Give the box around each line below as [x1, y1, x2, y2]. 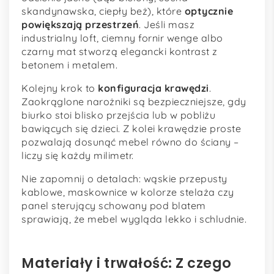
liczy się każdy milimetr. [21, 149, 134, 162]
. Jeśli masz [139, 18, 194, 31]
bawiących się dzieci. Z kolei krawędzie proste [21, 122, 241, 135]
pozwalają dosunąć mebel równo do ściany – [21, 136, 239, 149]
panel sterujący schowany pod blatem [21, 199, 206, 212]
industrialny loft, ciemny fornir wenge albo [21, 32, 223, 45]
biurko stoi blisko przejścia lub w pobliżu [21, 109, 215, 122]
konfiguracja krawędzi [98, 82, 209, 95]
